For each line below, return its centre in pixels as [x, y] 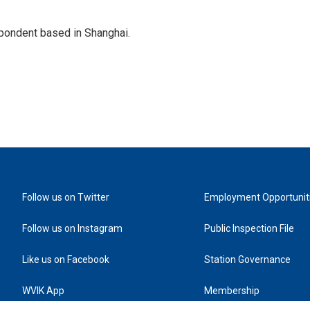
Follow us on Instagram [72, 228]
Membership [232, 291]
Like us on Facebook [66, 259]
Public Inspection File [249, 228]
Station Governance [248, 259]
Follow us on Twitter [66, 197]
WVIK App [43, 291]
